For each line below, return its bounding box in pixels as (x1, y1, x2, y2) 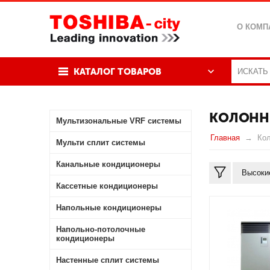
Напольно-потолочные (56, 225, 145, 234)
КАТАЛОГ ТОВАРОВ (74, 66, 162, 77)
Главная (210, 133, 240, 142)
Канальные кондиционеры (56, 160, 160, 169)
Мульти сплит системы (56, 138, 145, 147)
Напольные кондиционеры (56, 203, 162, 212)
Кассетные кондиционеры (56, 181, 158, 190)
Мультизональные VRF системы (56, 116, 181, 125)
